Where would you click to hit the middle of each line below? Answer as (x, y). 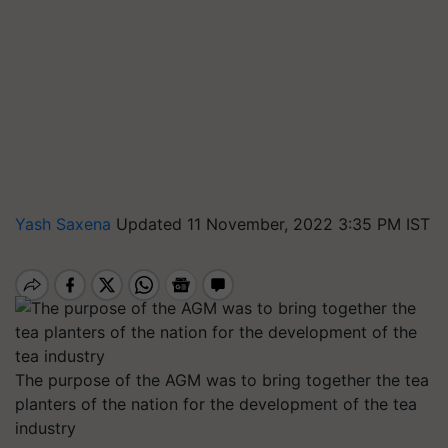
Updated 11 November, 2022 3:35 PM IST (273, 224)
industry (45, 428)
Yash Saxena (65, 224)
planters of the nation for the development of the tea (216, 404)
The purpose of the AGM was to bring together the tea (222, 380)
